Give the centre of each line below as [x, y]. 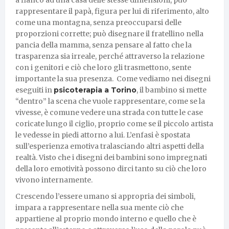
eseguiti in [35, 90]
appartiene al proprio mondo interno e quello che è [106, 219]
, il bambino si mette [171, 90]
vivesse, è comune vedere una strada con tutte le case [109, 112]
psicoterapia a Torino [95, 90]
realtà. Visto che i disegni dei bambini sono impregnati [111, 157]
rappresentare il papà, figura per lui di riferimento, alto [112, 11]
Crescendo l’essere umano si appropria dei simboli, [105, 196]
